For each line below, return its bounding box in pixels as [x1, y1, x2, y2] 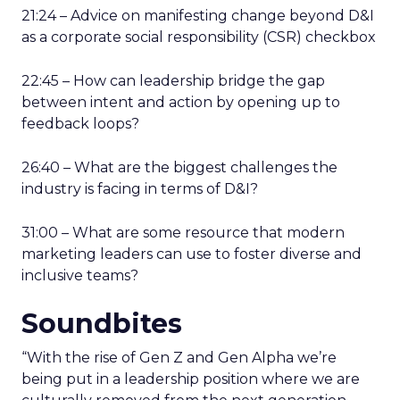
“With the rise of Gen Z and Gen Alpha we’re [21, 348, 337, 366]
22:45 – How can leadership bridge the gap [21, 71, 325, 89]
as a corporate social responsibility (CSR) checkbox [21, 28, 376, 46]
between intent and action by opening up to [21, 93, 340, 111]
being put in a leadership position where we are [21, 370, 360, 387]
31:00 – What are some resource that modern [21, 223, 345, 241]
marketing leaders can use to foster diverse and [21, 245, 362, 262]
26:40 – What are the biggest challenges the [21, 158, 337, 176]
